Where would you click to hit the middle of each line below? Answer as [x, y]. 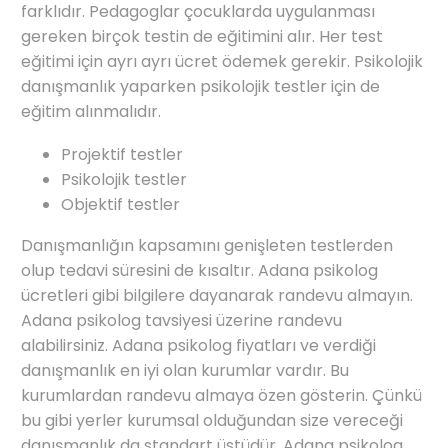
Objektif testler [120, 204]
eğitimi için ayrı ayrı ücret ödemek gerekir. [187, 62]
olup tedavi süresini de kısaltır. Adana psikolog [199, 270]
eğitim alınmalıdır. [91, 112]
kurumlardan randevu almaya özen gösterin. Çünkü [221, 395]
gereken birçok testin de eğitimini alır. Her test [202, 37]
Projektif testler [122, 154]
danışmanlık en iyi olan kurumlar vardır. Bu [185, 370]
